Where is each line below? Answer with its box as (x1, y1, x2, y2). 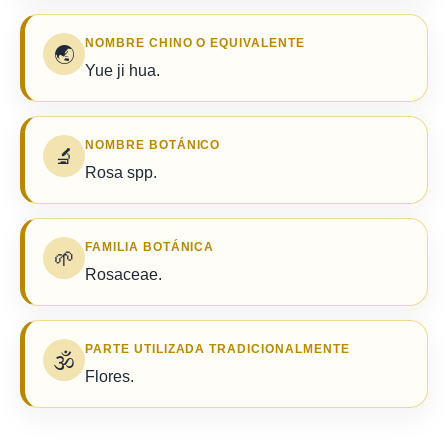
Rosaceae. (85, 266, 162, 283)
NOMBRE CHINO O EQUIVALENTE (85, 36, 305, 50)
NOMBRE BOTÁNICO (85, 138, 221, 152)
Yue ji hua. (85, 62, 160, 79)
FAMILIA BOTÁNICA (85, 240, 215, 254)
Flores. (85, 368, 134, 385)
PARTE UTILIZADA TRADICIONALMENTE (85, 342, 350, 356)
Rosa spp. (85, 164, 157, 181)
